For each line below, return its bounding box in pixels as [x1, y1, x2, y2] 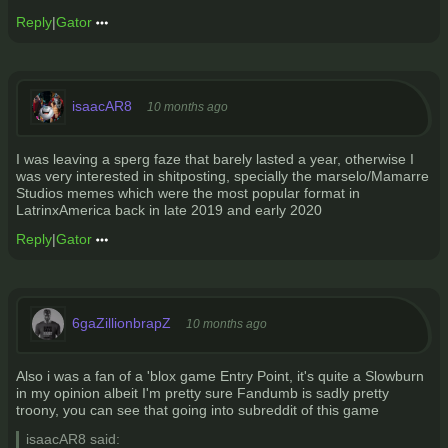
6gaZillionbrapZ [72, 314, 171, 331]
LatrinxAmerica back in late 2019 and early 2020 [16, 202, 322, 218]
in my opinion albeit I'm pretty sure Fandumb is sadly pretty [16, 385, 389, 401]
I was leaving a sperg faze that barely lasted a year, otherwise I [16, 151, 414, 167]
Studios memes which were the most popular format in [16, 185, 360, 201]
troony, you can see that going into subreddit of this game [16, 402, 379, 418]
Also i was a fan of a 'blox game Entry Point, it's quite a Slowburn [16, 368, 424, 384]
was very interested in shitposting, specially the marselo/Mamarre [16, 168, 429, 184]
